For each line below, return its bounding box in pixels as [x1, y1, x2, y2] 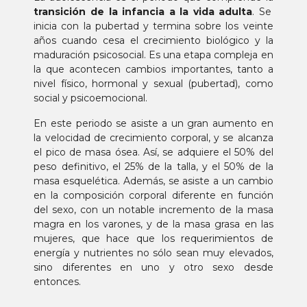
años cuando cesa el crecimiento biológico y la [34, 34, 273, 47]
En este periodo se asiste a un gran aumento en [34, 117, 273, 130]
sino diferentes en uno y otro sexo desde [34, 261, 273, 273]
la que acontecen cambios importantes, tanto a [34, 63, 273, 75]
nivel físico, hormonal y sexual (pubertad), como [34, 77, 273, 90]
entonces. [34, 275, 82, 288]
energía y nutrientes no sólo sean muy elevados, [34, 247, 273, 259]
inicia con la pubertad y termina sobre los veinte [34, 20, 273, 32]
